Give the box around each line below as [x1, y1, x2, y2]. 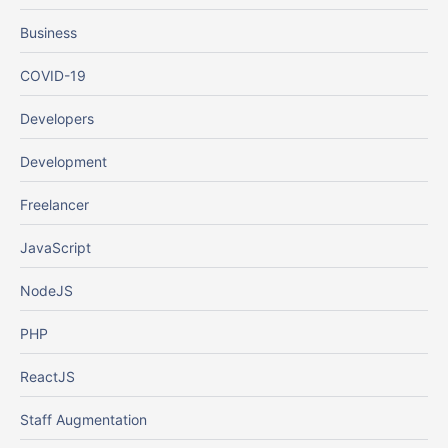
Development [20, 153, 107, 171]
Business [20, 24, 77, 42]
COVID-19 [20, 67, 86, 85]
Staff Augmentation [20, 411, 147, 429]
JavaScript [20, 239, 91, 257]
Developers [20, 110, 94, 128]
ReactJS [20, 368, 75, 386]
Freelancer [20, 196, 89, 214]
